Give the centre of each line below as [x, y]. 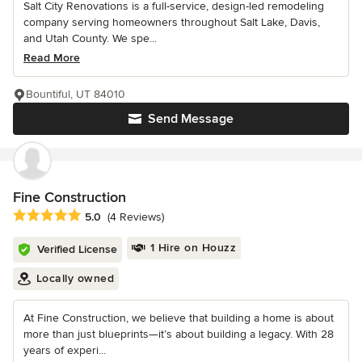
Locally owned [75, 279]
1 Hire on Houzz [193, 248]
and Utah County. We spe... [90, 38]
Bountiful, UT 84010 [76, 94]
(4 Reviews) [136, 217]
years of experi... [65, 351]
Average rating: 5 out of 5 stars [99, 216]
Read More [52, 57]
